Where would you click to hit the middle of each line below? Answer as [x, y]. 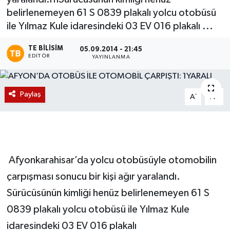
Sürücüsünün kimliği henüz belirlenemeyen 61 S [108, 193]
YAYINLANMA [111, 57]
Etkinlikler [49, 44]
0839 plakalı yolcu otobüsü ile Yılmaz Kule [98, 210]
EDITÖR [39, 56]
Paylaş [30, 94]
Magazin [46, 18]
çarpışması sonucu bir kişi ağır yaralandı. [93, 177]
